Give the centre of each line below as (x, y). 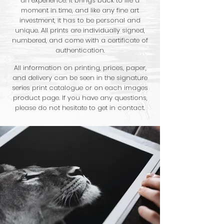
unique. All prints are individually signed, (80, 30)
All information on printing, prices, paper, (80, 68)
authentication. (80, 50)
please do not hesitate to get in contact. (80, 108)
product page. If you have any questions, (80, 98)
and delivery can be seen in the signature (80, 78)
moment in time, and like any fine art (80, 10)
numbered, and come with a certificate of (80, 40)
